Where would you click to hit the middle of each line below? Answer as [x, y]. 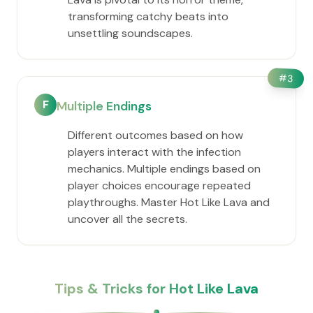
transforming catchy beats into [148, 16]
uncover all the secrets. [128, 219]
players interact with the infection [154, 152]
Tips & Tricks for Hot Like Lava [156, 289]
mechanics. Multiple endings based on [164, 169]
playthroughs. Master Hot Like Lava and [169, 202]
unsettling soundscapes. [130, 33]
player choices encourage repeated [159, 185]
